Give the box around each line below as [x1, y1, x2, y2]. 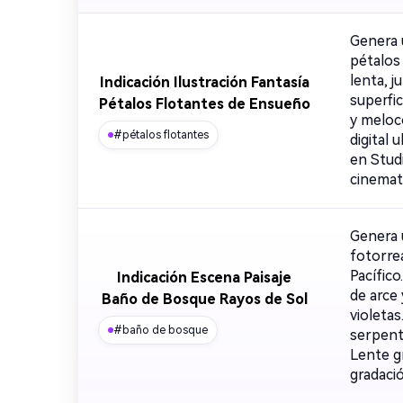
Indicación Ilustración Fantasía [99, 74, 309, 91]
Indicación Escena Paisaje [117, 269, 291, 286]
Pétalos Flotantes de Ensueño [98, 95, 310, 112]
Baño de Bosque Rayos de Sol [101, 291, 308, 308]
